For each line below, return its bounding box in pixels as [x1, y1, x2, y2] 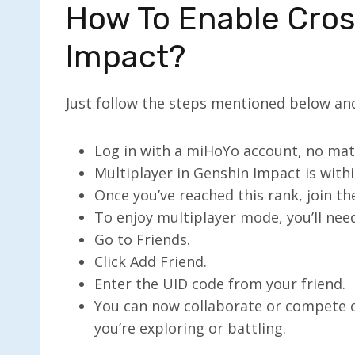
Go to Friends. [94, 229, 190, 249]
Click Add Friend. [94, 251, 207, 271]
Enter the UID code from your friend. [94, 273, 345, 293]
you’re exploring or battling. [94, 318, 286, 338]
